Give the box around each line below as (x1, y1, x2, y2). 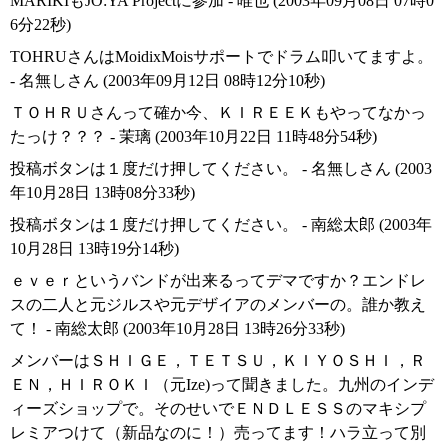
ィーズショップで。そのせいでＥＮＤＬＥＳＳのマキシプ (10, 400, 426, 418)
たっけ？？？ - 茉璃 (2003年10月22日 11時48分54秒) (10, 128, 377, 146)
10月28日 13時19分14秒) (10, 240, 179, 258)
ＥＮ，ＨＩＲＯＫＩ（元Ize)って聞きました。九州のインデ (10, 376, 434, 394)
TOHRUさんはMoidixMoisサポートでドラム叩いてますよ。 (10, 48, 433, 66)
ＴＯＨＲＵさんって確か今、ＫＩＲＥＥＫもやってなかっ (10, 104, 426, 122)
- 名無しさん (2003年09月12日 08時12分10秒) (10, 72, 325, 90)
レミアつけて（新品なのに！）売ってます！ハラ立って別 (10, 424, 426, 442)
